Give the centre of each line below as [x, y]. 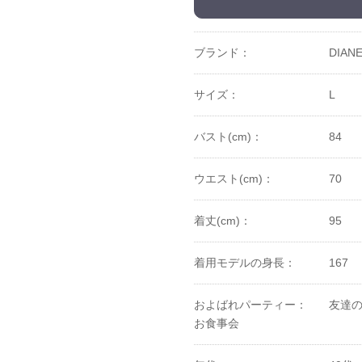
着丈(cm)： [223, 220]
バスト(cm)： [228, 136]
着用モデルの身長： [245, 262]
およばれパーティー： [250, 304]
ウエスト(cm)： [234, 178]
